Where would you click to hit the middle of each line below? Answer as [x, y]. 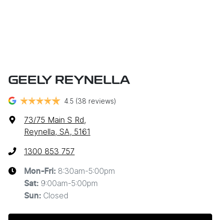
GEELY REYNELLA [69, 81]
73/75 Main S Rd [54, 120]
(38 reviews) [96, 101]
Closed [56, 195]
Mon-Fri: [41, 171]
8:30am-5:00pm [86, 171]
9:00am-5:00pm [69, 183]
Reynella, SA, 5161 [57, 131]
